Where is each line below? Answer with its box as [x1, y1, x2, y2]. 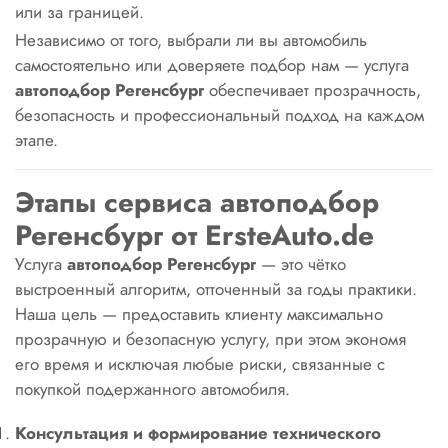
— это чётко [256, 252, 346, 276]
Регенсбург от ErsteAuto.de [15, 215, 374, 256]
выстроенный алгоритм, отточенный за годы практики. [15, 277, 417, 301]
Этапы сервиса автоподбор [15, 182, 379, 223]
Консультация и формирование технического [15, 421, 381, 445]
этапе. [15, 128, 58, 152]
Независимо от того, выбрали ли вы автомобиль [15, 28, 367, 52]
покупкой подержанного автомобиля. [15, 377, 290, 401]
